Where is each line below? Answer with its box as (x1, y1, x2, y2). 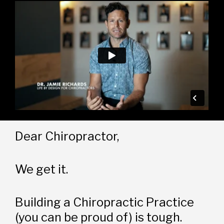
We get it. (15, 161, 68, 176)
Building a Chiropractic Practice (15, 194, 194, 209)
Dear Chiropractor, (15, 128, 119, 143)
